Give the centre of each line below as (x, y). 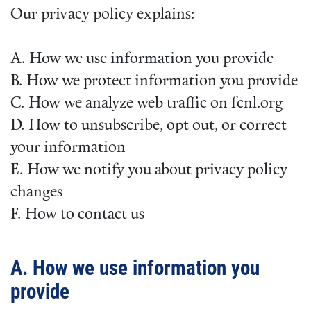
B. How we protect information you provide (154, 82)
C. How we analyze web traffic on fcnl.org (146, 104)
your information (68, 149)
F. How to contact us (77, 215)
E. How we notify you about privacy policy (149, 171)
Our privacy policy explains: (102, 15)
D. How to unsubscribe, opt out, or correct (149, 126)
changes (36, 193)
